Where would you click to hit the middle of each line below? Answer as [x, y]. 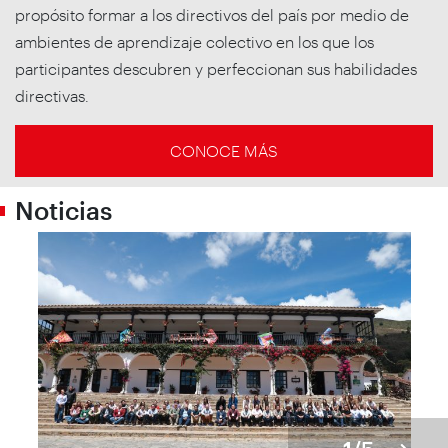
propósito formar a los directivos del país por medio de [212, 15]
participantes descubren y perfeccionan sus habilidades [216, 69]
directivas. [52, 96]
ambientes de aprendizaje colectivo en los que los [194, 42]
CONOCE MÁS [224, 151]
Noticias [63, 210]
